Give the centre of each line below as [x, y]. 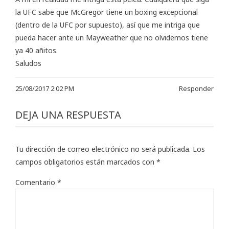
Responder [196, 88]
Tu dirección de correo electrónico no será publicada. [103, 149]
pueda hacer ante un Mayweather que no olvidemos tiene [112, 37]
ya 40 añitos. [37, 50]
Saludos [28, 63]
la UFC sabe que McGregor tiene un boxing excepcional [107, 12]
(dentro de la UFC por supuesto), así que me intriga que [108, 25]
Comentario [36, 182]
